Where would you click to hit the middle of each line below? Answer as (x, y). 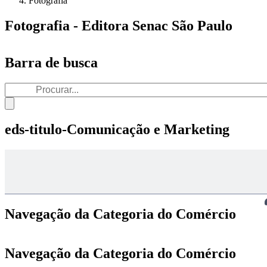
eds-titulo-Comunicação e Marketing (117, 129)
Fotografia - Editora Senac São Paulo (119, 25)
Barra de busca (51, 62)
